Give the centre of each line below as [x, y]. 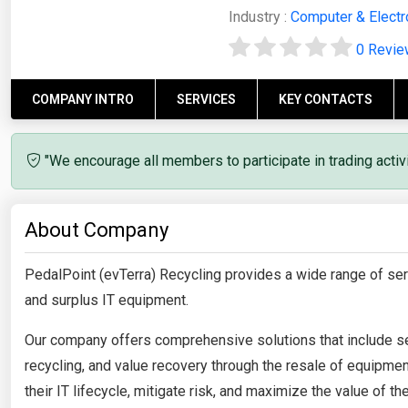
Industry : [260, 17]
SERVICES [206, 99]
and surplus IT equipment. [107, 300]
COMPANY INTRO [83, 99]
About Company [97, 229]
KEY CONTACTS [326, 99]
